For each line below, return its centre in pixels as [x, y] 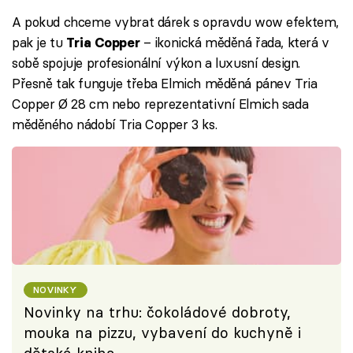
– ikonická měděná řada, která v [234, 42]
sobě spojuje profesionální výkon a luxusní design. [156, 62]
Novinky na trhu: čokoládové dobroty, [157, 313]
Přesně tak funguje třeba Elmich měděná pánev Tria [165, 83]
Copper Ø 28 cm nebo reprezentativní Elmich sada [160, 103]
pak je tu [39, 42]
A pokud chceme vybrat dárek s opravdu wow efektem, [175, 21]
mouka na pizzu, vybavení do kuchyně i [162, 333]
